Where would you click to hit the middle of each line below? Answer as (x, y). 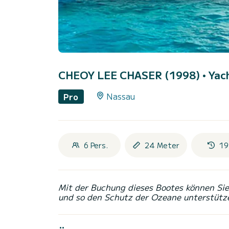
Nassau (120, 96)
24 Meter (162, 145)
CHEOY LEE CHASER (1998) (130, 75)
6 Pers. (96, 145)
